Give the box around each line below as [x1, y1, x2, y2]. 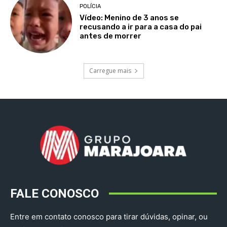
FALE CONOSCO [10, 186, 99, 201]
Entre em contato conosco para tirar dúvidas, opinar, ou [10, 211, 208, 221]
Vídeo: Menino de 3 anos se [80, 13, 179, 23]
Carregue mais [89, 66, 131, 75]
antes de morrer [80, 31, 142, 41]
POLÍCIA [80, 3, 101, 10]
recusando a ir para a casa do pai [80, 22, 202, 32]
